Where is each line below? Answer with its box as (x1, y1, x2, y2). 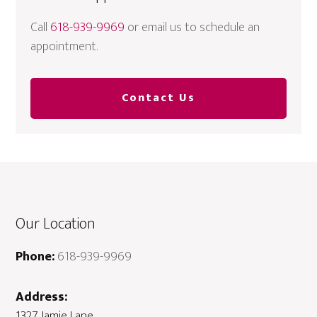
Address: (16, 287, 68, 309)
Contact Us (122, 88, 195, 108)
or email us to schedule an (125, 17, 260, 39)
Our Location (16, 211, 96, 238)
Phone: (16, 246, 55, 268)
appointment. (30, 36, 98, 58)
